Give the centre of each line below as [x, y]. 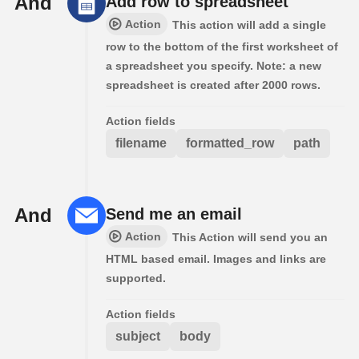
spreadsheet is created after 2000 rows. [213, 85]
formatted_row [230, 143]
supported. [136, 278]
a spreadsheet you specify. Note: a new [214, 65]
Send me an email [174, 214]
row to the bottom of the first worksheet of [222, 46]
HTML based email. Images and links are [216, 258]
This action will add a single [249, 24]
